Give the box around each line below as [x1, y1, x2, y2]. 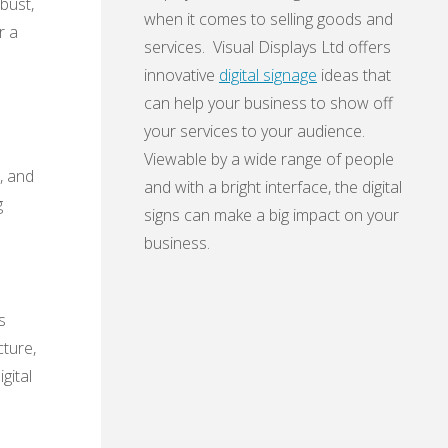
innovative [144, 64, 219, 87]
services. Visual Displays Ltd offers [144, 36, 391, 59]
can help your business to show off [144, 92, 393, 115]
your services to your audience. [144, 120, 369, 143]
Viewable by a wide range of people [144, 148, 394, 171]
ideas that [317, 64, 391, 87]
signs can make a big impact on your [144, 204, 399, 227]
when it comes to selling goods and [144, 8, 393, 31]
